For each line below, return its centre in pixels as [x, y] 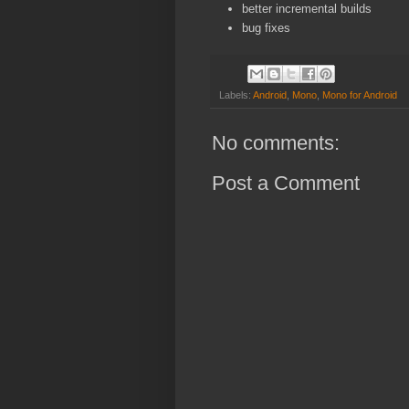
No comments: [276, 142]
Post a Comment [286, 183]
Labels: [236, 94]
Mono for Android [360, 94]
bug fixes [266, 28]
